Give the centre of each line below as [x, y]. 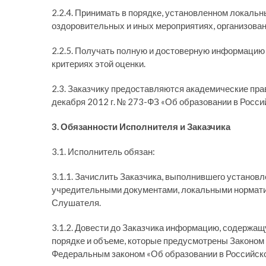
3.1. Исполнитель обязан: [103, 151]
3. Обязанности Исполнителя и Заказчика [141, 126]
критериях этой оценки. [99, 64]
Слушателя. [76, 202]
